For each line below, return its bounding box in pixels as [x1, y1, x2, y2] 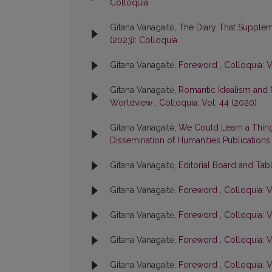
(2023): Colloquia [110, 35, 177, 46]
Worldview [110, 98, 155, 108]
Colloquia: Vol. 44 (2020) [159, 98, 257, 108]
